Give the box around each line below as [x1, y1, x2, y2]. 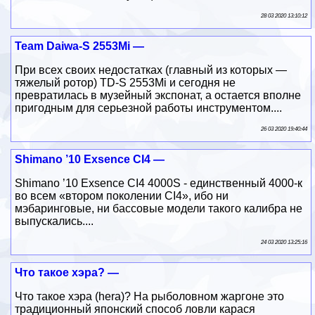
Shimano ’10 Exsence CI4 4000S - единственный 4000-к [15, 176, 303, 189]
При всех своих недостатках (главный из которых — [15, 63, 288, 76]
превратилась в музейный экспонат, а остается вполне [15, 89, 302, 101]
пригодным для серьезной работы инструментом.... [15, 101, 283, 114]
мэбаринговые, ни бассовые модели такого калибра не [15, 202, 303, 214]
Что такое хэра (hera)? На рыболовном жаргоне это [15, 290, 285, 302]
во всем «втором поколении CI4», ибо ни [15, 189, 229, 202]
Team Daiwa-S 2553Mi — [15, 39, 145, 52]
